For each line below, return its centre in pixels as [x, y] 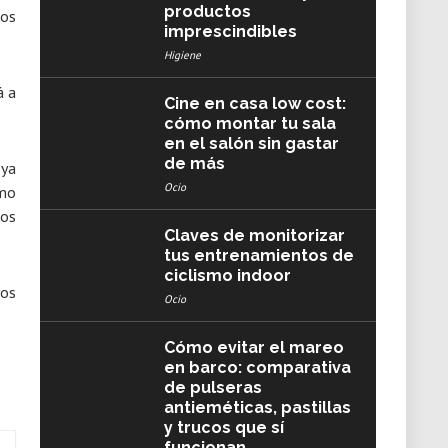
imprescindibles [230, 31]
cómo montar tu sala [249, 123]
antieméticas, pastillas [257, 407]
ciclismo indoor [227, 275]
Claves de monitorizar [254, 235]
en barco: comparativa [257, 367]
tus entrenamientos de [258, 255]
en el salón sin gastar [251, 143]
